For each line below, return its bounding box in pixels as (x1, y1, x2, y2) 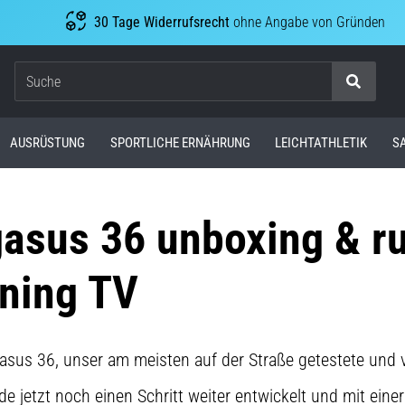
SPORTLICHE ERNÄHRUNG (109, 134, 250, 151)
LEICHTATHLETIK (275, 134, 368, 151)
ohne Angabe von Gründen (229, 14, 385, 31)
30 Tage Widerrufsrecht (93, 14, 230, 31)
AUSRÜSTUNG (10, 134, 86, 151)
